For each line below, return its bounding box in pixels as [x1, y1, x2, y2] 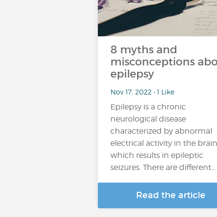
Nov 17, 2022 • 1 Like [110, 87, 174, 96]
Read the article [136, 190, 205, 201]
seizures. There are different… [110, 163, 216, 172]
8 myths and [110, 43, 177, 56]
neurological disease [110, 114, 186, 124]
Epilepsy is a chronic [110, 102, 186, 111]
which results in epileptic [110, 151, 203, 160]
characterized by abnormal [110, 126, 212, 136]
